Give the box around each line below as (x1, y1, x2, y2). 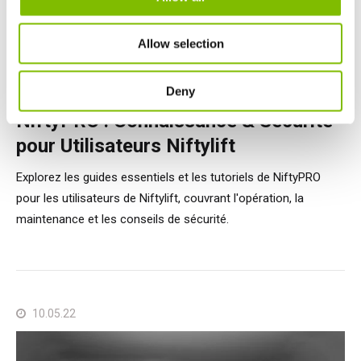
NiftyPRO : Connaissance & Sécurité (16, 110, 333, 133)
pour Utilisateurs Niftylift (16, 135, 235, 158)
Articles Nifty (29, 79, 98, 94)
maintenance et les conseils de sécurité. (16, 212, 229, 227)
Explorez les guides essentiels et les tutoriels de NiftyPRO (16, 170, 321, 185)
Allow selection (137, 36, 224, 51)
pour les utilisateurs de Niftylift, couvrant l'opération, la (16, 191, 304, 206)
